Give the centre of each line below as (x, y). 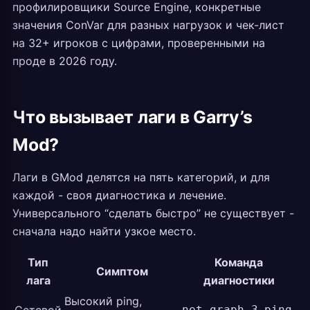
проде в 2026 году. (65, 61)
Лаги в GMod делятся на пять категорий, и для (141, 177)
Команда (239, 262)
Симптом (122, 271)
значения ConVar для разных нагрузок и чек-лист (148, 25)
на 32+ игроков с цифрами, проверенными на (139, 43)
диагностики (239, 280)
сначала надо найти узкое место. (104, 231)
